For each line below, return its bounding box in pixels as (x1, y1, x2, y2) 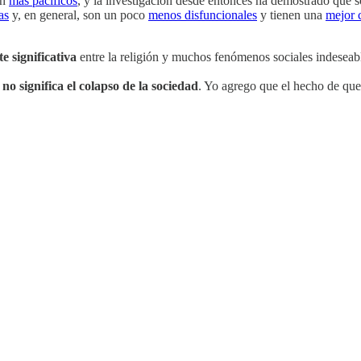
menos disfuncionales (148, 8, 257, 23)
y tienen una (257, 8, 326, 23)
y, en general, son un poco (9, 8, 148, 23)
